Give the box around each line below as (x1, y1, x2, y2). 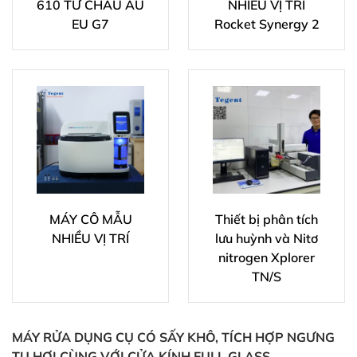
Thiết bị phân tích (215, 211, 318, 228)
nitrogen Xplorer (218, 249, 315, 266)
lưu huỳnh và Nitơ (215, 230, 318, 247)
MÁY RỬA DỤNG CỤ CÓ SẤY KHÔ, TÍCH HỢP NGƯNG (12, 329, 335, 346)
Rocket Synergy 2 (214, 16, 320, 33)
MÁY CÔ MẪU (49, 211, 132, 228)
